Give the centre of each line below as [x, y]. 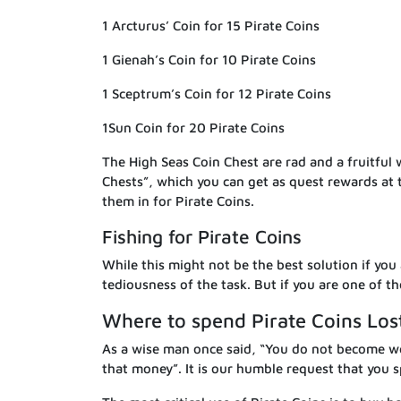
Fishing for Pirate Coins [202, 236]
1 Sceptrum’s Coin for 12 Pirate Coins [217, 93]
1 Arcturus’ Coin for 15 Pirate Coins [211, 25]
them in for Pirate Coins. [178, 200]
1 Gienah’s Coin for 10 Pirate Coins [209, 59]
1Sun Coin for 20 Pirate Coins [193, 127]
